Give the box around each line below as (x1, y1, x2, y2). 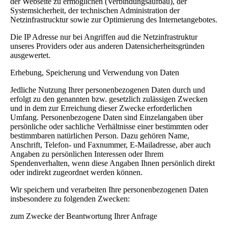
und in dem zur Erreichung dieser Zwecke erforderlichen (10, 103, 192, 112)
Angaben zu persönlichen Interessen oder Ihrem (10, 149, 163, 158)
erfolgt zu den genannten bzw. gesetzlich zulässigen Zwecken (10, 94, 208, 103)
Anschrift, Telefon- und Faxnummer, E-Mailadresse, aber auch (10, 140, 211, 149)
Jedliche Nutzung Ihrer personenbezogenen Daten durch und (10, 85, 205, 94)
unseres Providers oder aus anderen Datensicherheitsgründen (10, 41, 205, 50)
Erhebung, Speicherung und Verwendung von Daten (10, 68, 179, 77)
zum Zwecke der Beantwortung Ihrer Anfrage (10, 211, 157, 220)
